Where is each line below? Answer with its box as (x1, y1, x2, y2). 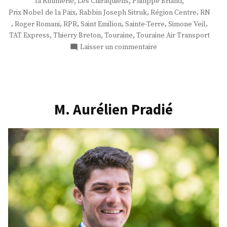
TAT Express (9, 31, 50, 41)
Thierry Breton (53, 31, 101, 41)
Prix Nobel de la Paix (9, 8, 75, 18)
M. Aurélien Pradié (54, 100, 173, 119)
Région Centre (150, 8, 197, 18)
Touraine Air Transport (136, 31, 210, 41)
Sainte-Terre (125, 19, 165, 29)
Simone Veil (168, 19, 206, 29)
